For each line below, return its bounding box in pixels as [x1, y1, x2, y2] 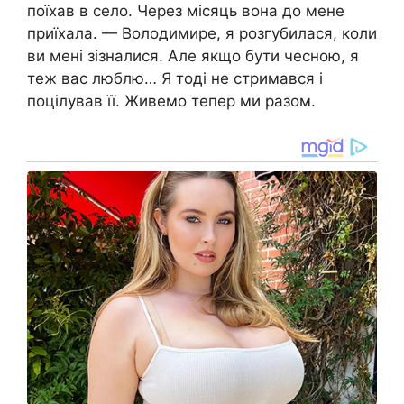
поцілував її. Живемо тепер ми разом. [27, 91, 316, 110]
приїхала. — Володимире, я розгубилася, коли [27, 23, 377, 42]
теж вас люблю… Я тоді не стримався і [27, 69, 323, 87]
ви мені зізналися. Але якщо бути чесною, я [27, 46, 359, 65]
